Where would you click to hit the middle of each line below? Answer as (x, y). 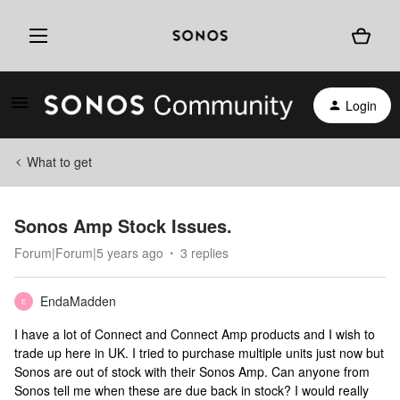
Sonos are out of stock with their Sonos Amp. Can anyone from (192, 371)
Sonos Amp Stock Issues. (123, 225)
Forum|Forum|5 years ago (89, 253)
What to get (59, 162)
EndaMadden (78, 301)
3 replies (204, 253)
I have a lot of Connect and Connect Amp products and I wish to (195, 334)
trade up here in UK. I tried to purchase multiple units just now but (199, 353)
